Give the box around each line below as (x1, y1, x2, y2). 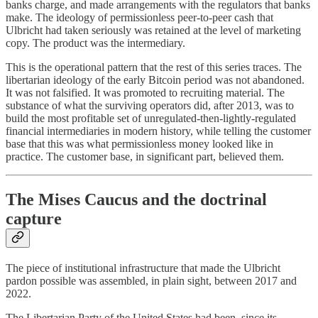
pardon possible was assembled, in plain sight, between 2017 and (6, 274, 297, 287)
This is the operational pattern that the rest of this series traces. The (6, 60, 302, 73)
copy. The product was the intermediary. (6, 36, 185, 49)
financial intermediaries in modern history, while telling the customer (6, 124, 311, 137)
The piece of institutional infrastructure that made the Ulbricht (6, 261, 280, 274)
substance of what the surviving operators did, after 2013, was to (6, 99, 294, 111)
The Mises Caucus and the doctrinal (6, 190, 267, 209)
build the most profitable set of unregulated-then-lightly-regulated (6, 111, 296, 124)
